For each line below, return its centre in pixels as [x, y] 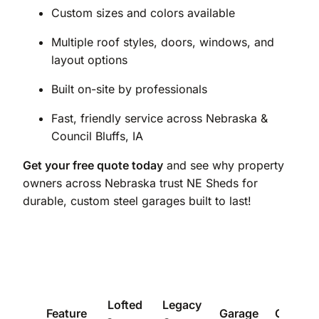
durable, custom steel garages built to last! [137, 200]
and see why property [224, 165]
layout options [89, 59]
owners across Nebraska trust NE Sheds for [140, 183]
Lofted [125, 304]
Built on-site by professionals [129, 89]
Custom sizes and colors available [143, 12]
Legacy [182, 304]
